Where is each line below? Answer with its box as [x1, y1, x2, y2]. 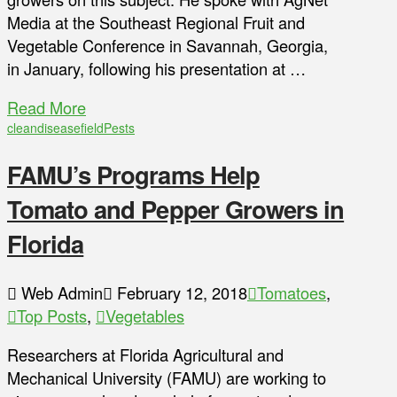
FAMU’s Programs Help [7, 157, 260, 192]
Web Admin [17, 280, 103, 304]
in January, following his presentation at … [7, 57, 306, 81]
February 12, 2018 [113, 280, 247, 304]
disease [37, 119, 81, 137]
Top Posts [17, 303, 87, 327]
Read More [7, 96, 86, 120]
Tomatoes [257, 280, 326, 304]
